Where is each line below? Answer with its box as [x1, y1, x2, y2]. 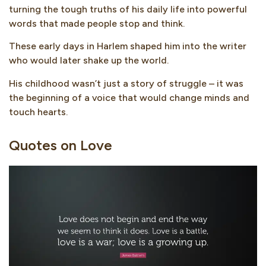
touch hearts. [9, 106, 68, 118]
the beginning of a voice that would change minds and [9, 91, 249, 103]
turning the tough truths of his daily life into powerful [9, 3, 247, 15]
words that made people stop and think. [9, 17, 185, 29]
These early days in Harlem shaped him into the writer [9, 40, 246, 52]
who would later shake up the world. [9, 55, 169, 66]
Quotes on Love [9, 136, 112, 154]
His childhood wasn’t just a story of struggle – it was [9, 77, 243, 89]
